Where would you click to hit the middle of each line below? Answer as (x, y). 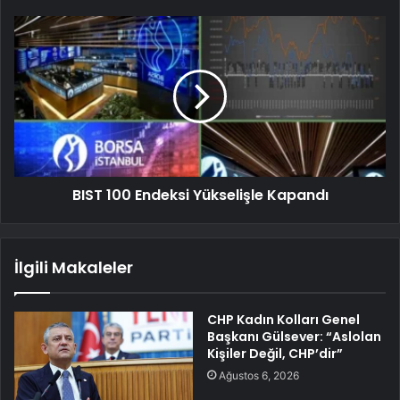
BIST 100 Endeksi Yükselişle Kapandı (200, 195)
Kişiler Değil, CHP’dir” (275, 353)
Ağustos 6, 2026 (259, 375)
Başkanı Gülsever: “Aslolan (294, 336)
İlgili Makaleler (74, 267)
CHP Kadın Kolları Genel (283, 319)
